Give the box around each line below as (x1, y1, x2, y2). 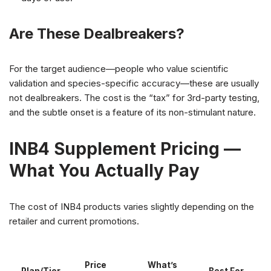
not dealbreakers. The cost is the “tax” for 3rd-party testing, (9, 92, 260, 104)
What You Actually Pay (9, 160, 200, 181)
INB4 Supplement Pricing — (9, 139, 241, 160)
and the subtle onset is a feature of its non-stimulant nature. (9, 106, 256, 119)
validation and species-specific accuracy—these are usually (9, 77, 259, 90)
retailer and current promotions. (9, 215, 139, 227)
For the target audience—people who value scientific (9, 63, 229, 75)
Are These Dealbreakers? (9, 25, 184, 43)
